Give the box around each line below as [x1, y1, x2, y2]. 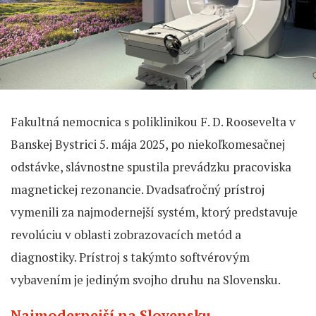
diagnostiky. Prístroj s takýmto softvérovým [11, 249, 250, 266]
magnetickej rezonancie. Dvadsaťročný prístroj [11, 181, 265, 198]
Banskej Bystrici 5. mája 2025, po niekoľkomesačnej [11, 136, 285, 153]
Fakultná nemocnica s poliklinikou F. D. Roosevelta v [11, 114, 296, 130]
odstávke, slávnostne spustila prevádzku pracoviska [11, 159, 291, 176]
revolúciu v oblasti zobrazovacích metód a [11, 226, 241, 243]
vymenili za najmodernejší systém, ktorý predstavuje [11, 204, 298, 221]
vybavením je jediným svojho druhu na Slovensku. [11, 272, 281, 288]
